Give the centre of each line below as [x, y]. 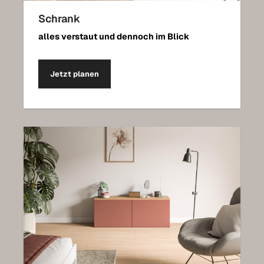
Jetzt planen [75, 74]
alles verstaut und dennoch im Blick [114, 36]
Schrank [59, 18]
